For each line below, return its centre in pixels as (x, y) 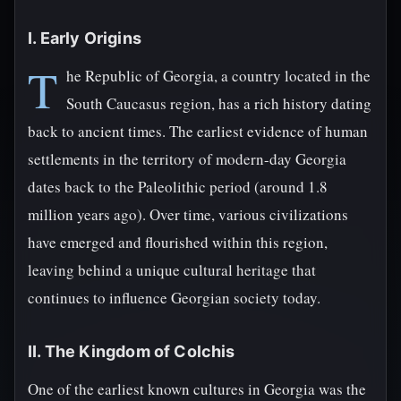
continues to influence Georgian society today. (174, 298)
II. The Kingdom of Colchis (132, 351)
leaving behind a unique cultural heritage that (172, 270)
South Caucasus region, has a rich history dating (219, 103)
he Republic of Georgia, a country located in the (218, 76)
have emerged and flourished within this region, (178, 242)
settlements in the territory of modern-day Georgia (187, 159)
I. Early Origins (85, 38)
